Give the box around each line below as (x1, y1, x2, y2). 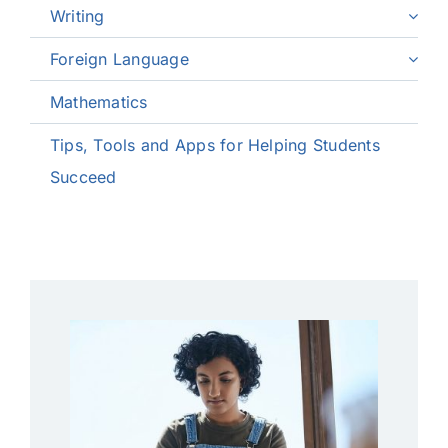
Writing (49, 6, 105, 27)
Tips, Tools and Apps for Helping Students (49, 135, 380, 156)
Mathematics (49, 92, 148, 113)
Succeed (49, 167, 117, 188)
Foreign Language (49, 49, 189, 70)
